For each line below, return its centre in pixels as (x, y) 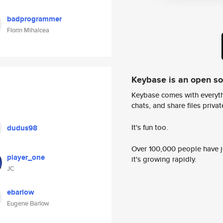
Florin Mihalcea (28, 30)
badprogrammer (34, 19)
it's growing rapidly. (164, 159)
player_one (26, 157)
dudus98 (22, 128)
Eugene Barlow (28, 203)
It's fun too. (150, 127)
